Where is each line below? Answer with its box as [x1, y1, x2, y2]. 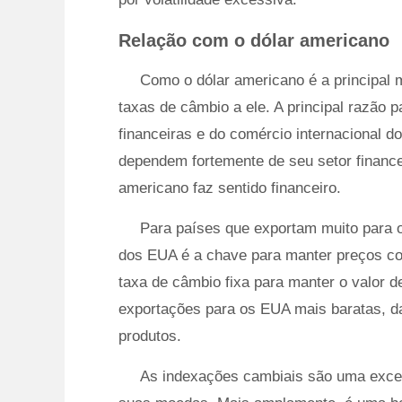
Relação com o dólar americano [118, 31, 389, 50]
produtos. [118, 328, 181, 345]
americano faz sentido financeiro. [118, 179, 341, 197]
